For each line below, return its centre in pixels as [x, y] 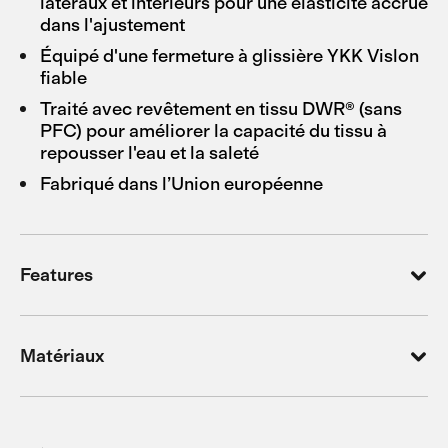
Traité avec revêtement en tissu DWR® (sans [221, 109]
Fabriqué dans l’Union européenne [181, 184]
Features [56, 274]
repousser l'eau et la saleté [149, 153]
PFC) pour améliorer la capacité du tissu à [213, 131]
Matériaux [62, 355]
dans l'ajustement [112, 25]
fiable [63, 78]
